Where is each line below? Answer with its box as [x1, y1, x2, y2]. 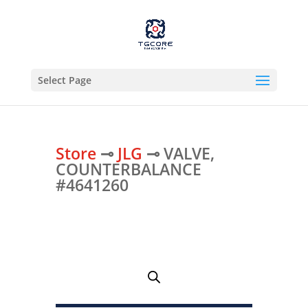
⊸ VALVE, [142, 142, 214, 164]
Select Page [37, 74, 91, 87]
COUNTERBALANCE [55, 157, 201, 180]
